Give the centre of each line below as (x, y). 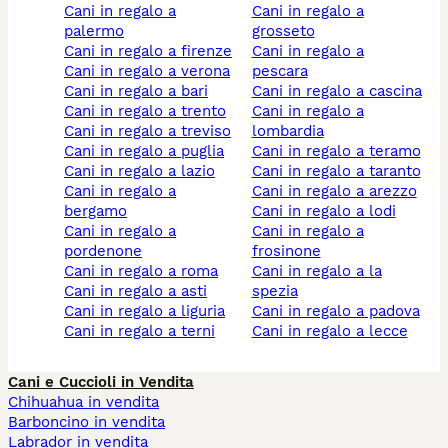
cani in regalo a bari (141, 91)
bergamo (95, 211)
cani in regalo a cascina (341, 91)
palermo (94, 31)
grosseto (283, 31)
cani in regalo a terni (144, 331)
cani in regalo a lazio (144, 171)
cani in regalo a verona (152, 71)
